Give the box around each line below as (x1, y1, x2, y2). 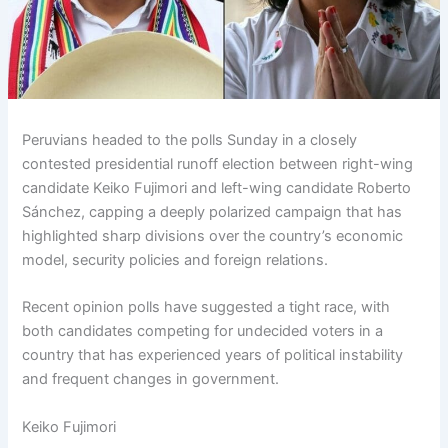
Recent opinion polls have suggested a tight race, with (22, 298, 391, 317)
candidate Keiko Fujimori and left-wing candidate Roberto (22, 178, 412, 197)
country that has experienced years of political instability (22, 346, 404, 365)
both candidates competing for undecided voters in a (22, 322, 384, 341)
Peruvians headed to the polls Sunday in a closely (22, 130, 358, 149)
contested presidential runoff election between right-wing (22, 154, 414, 173)
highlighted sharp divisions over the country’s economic (22, 226, 404, 245)
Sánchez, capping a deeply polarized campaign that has (22, 202, 403, 221)
